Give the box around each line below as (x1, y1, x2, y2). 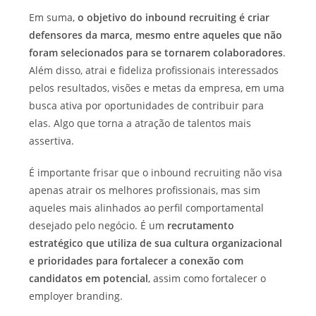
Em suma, (29, 11, 78, 25)
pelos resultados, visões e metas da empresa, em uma (29, 81, 285, 95)
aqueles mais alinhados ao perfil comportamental (29, 201, 265, 215)
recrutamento (167, 219, 235, 233)
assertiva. (29, 134, 75, 148)
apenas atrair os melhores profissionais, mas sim (29, 183, 261, 197)
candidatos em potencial (29, 272, 149, 286)
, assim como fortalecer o (148, 272, 267, 286)
